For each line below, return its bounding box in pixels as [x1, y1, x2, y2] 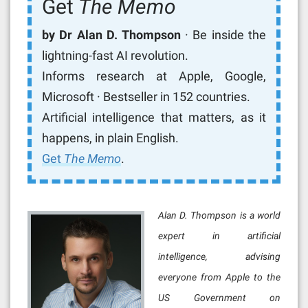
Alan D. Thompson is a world [158, 210, 280, 221]
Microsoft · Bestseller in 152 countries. [42, 89, 250, 104]
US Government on [158, 292, 280, 304]
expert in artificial [158, 230, 280, 242]
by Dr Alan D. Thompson [42, 27, 181, 43]
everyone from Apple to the [158, 272, 280, 283]
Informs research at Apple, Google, [42, 69, 266, 84]
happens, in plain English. [42, 131, 179, 146]
